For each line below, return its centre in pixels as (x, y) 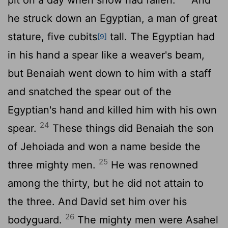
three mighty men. (53, 165)
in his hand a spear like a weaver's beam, (106, 55)
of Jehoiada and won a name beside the (104, 146)
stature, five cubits (52, 36)
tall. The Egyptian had (161, 36)
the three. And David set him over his (97, 201)
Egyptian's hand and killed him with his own (112, 110)
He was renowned (153, 165)
